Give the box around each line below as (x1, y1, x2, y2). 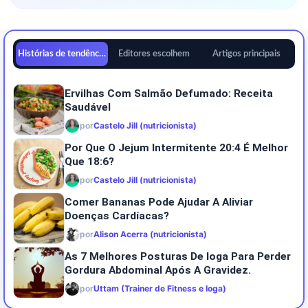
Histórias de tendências (18, 49, 110, 58)
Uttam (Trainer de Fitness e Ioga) (93, 283, 226, 294)
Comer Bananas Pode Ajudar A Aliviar (65, 195, 253, 208)
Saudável (65, 100, 111, 113)
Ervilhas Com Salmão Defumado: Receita (65, 87, 273, 100)
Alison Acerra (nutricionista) (93, 228, 207, 239)
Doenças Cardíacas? (65, 209, 169, 222)
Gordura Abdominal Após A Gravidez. (65, 263, 251, 276)
